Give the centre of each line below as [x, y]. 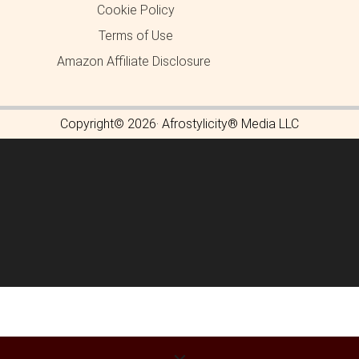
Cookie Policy [136, 10]
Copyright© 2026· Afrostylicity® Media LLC [179, 124]
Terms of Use [136, 36]
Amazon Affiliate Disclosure [134, 61]
